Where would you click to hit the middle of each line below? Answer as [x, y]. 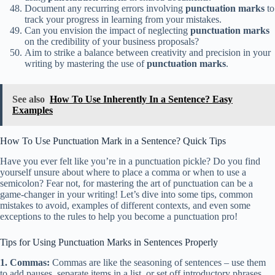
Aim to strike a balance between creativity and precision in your [148, 53]
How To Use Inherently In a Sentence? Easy [141, 99]
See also [29, 99]
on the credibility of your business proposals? [112, 42]
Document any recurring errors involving [105, 9]
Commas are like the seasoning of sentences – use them [158, 263]
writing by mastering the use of [86, 64]
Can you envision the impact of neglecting [107, 31]
